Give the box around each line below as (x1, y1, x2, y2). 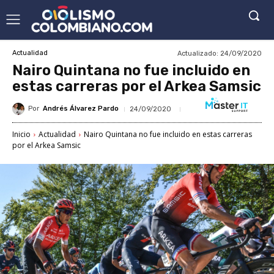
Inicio (12, 128, 31, 139)
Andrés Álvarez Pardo (43, 105, 119, 113)
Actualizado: (177, 49, 218, 57)
